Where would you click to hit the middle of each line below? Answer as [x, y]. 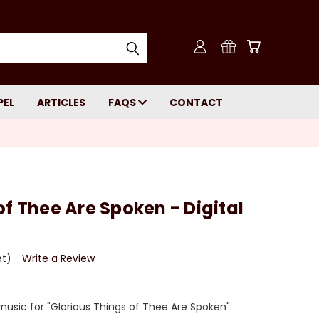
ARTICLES [61, 103]
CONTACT [196, 103]
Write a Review [58, 258]
